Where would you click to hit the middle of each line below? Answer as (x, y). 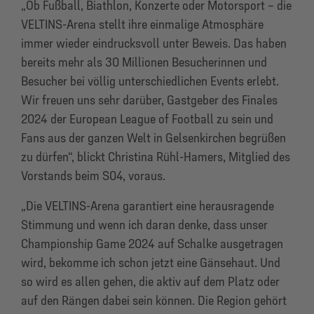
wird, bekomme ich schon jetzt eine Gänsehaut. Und (151, 262)
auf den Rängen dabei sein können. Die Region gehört (154, 300)
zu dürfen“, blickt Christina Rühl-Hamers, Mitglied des (156, 157)
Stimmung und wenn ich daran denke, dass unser (144, 225)
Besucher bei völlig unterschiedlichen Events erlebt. (150, 81)
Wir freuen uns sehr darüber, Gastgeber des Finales (149, 100)
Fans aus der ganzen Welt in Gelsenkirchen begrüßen (153, 138)
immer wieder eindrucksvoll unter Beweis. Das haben (154, 43)
